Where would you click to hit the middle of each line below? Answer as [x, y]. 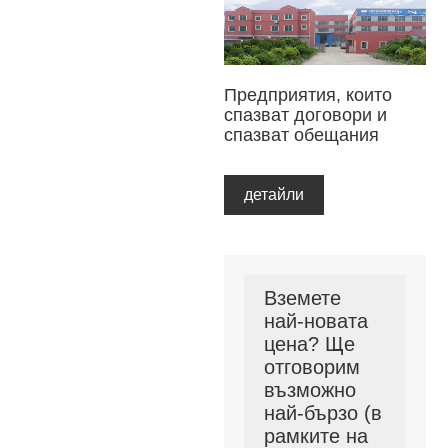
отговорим [312, 367]
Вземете [302, 298]
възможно [310, 390]
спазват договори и [305, 115]
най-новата [316, 321]
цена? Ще [309, 344]
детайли [274, 195]
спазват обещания [301, 135]
